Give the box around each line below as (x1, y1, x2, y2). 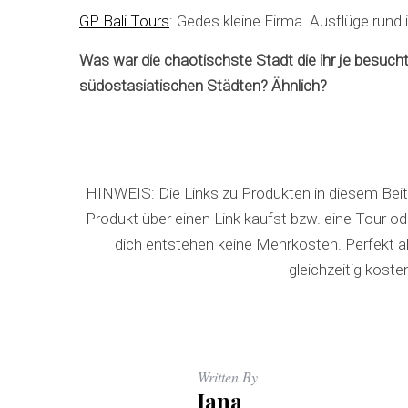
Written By (198, 367, 258, 386)
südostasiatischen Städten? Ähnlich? (79, 76, 327, 95)
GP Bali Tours (79, 12, 169, 30)
